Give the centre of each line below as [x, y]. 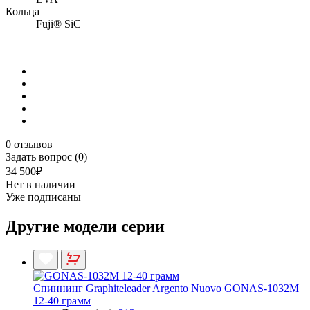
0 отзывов [29, 144]
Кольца [22, 11]
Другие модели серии [85, 226]
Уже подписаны [43, 197]
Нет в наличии [40, 184]
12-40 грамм [62, 300]
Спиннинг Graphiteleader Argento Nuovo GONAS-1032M [166, 288]
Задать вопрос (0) [46, 156]
